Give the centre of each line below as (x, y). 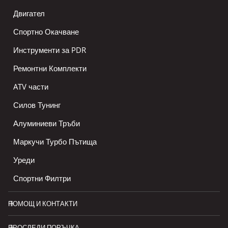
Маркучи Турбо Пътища (55, 142)
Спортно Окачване (46, 32)
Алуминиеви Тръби (47, 123)
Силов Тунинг (37, 105)
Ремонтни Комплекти (50, 68)
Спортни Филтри (42, 178)
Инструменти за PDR (50, 50)
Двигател (29, 13)
